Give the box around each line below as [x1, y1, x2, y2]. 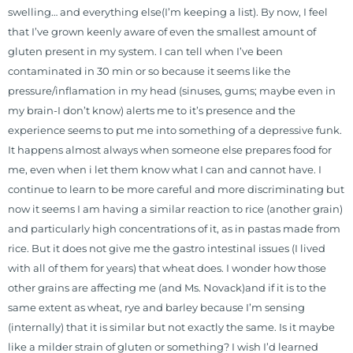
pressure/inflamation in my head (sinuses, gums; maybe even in [8, 84, 336, 97]
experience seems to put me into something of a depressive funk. [8, 124, 342, 136]
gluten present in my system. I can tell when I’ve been [8, 45, 283, 58]
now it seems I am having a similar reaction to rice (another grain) [8, 203, 343, 215]
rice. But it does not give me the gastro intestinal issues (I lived [8, 242, 325, 255]
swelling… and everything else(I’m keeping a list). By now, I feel [8, 6, 328, 18]
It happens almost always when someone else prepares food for [8, 143, 332, 156]
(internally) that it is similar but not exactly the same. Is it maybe [8, 321, 335, 333]
